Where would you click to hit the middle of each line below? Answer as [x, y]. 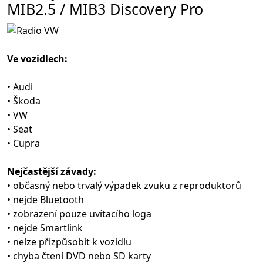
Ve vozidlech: [37, 58]
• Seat [20, 129]
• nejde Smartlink [45, 227]
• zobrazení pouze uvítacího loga [79, 213]
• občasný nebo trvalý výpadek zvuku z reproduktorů [124, 185]
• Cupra [23, 143]
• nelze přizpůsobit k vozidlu [69, 242]
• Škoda [24, 101]
